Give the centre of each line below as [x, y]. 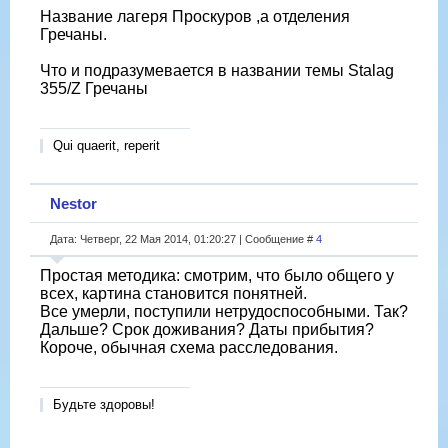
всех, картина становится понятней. [173, 293]
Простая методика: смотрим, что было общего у [217, 275]
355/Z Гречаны [94, 88]
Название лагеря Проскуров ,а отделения [195, 16]
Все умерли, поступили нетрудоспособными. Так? [224, 311]
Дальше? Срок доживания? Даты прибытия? [207, 329]
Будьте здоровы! [104, 404]
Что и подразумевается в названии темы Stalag [217, 70]
